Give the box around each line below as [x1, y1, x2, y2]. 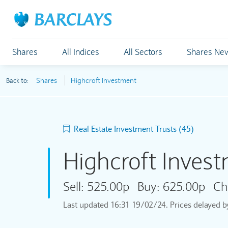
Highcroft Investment [71, 76, 136, 85]
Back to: [6, 77, 30, 85]
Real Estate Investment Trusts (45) [73, 124, 194, 134]
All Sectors [124, 47, 162, 58]
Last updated [63, 199, 110, 210]
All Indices [62, 47, 99, 58]
